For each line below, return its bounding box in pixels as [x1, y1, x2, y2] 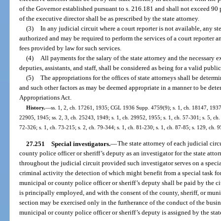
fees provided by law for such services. [19, 44, 122, 52]
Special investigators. [51, 140, 110, 147]
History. [26, 105, 45, 111]
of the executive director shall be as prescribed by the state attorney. [19, 15, 200, 23]
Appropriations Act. [19, 94, 72, 102]
